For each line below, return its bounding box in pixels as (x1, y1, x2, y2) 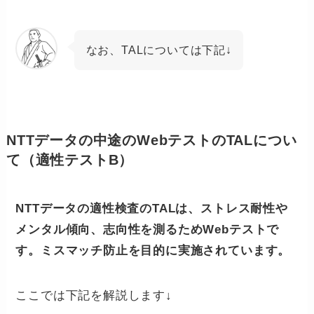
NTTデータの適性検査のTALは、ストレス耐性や (15, 201, 288, 215)
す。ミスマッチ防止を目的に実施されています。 (15, 243, 291, 257)
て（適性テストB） (6, 151, 134, 168)
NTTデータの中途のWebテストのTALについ (6, 132, 297, 148)
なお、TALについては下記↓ (86, 43, 232, 56)
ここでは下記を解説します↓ (15, 288, 172, 302)
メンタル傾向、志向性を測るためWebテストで (15, 222, 280, 236)
